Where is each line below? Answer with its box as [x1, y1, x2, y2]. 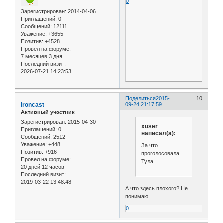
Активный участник [21, 109, 75, 115]
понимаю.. [125, 193, 152, 199]
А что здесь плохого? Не [125, 185, 188, 191]
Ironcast [21, 101, 44, 109]
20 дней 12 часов [21, 163, 64, 170]
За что [141, 142, 158, 148]
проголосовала [141, 150, 179, 156]
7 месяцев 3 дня [21, 53, 62, 60]
